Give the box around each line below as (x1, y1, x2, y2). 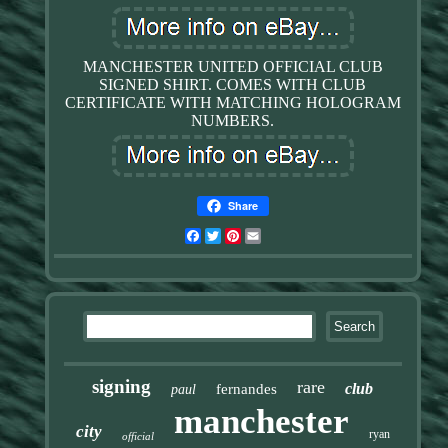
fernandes (216, 380, 278, 397)
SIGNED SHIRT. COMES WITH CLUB (99, 75, 367, 93)
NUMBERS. (191, 111, 275, 129)
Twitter (220, 226, 271, 244)
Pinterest (240, 226, 301, 244)
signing (92, 375, 152, 397)
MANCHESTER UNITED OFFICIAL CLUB (82, 57, 383, 75)
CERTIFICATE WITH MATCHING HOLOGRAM (64, 93, 401, 111)
